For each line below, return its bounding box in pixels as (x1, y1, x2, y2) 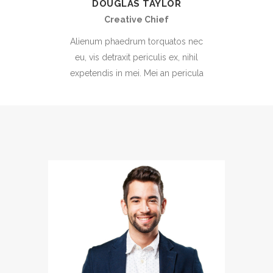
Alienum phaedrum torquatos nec (70, 37, 203, 47)
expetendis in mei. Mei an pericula (69, 68, 204, 79)
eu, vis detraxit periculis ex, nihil (75, 52, 198, 63)
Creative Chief (104, 15, 169, 25)
